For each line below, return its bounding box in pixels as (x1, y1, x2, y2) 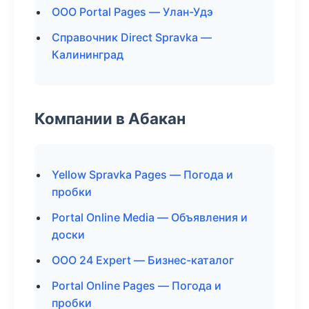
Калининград (52, 48, 123, 61)
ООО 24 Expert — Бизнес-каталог (52, 253, 234, 267)
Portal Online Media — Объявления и (52, 210, 248, 224)
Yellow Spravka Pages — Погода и (52, 168, 233, 181)
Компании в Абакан (34, 109, 186, 128)
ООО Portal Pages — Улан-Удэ (52, 5, 213, 19)
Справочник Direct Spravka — (52, 30, 212, 44)
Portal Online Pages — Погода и (52, 279, 221, 292)
